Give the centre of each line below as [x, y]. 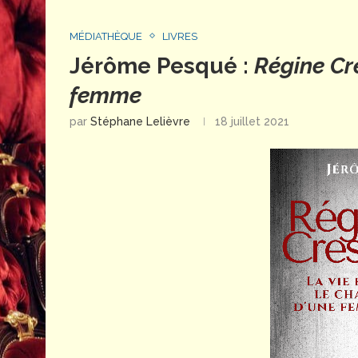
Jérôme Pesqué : [162, 66]
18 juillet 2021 [252, 121]
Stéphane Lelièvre [140, 121]
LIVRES [180, 36]
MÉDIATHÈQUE [106, 36]
